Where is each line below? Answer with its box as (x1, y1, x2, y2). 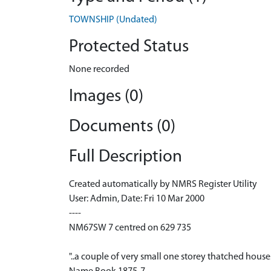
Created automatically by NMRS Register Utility (69, 180, 257, 189)
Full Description (69, 148, 182, 166)
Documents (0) (69, 118, 175, 135)
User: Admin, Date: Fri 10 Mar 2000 (69, 194, 204, 204)
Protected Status (69, 38, 189, 56)
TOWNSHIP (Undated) (69, 15, 157, 25)
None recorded (69, 65, 129, 74)
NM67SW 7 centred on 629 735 (69, 223, 191, 233)
